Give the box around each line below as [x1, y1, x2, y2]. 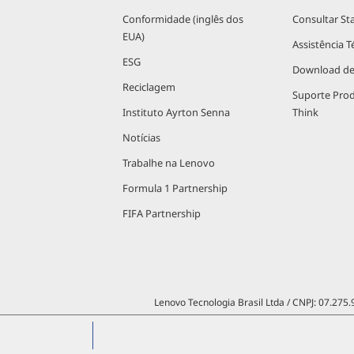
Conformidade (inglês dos [122, 12, 243, 26]
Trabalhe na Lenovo [122, 156, 215, 170]
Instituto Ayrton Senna [122, 105, 230, 119]
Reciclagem [122, 80, 175, 94]
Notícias [122, 130, 160, 145]
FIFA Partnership [122, 206, 201, 220]
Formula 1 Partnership [122, 181, 228, 195]
